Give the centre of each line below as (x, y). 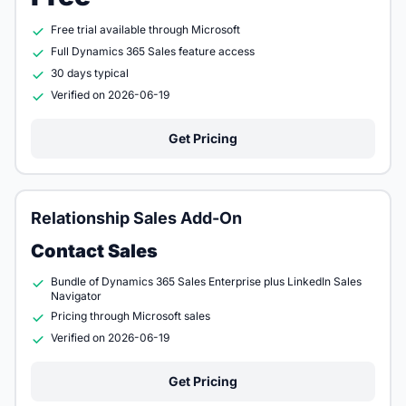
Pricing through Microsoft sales (130, 316)
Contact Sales (94, 251)
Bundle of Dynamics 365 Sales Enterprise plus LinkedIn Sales (206, 281)
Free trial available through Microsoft (145, 29)
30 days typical (90, 73)
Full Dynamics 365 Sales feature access (153, 51)
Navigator (76, 296)
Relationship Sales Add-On (136, 218)
